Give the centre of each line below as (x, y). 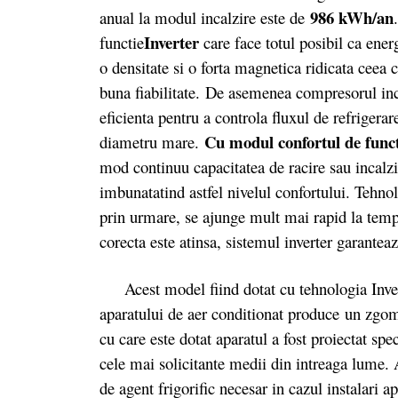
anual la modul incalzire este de (205, 17)
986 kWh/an (352, 17)
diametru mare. (152, 141)
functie (122, 42)
